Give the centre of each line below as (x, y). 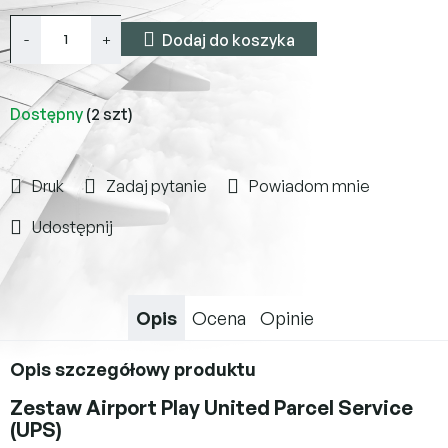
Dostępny (48, 113)
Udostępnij (72, 226)
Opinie (286, 317)
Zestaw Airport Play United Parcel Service (211, 407)
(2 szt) (109, 113)
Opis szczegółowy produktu (133, 368)
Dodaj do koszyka (228, 39)
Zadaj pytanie (156, 185)
